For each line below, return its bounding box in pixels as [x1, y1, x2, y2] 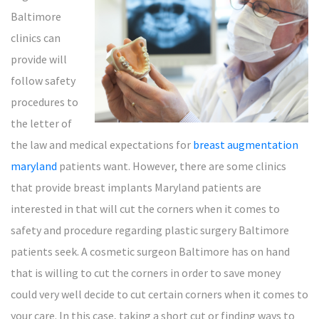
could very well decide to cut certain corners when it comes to [11, 287, 308, 301]
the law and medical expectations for [11, 137, 193, 152]
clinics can [11, 31, 61, 45]
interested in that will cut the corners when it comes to [11, 202, 280, 216]
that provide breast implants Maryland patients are [11, 180, 261, 194]
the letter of [11, 116, 72, 130]
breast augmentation [193, 137, 298, 152]
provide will [11, 52, 67, 66]
